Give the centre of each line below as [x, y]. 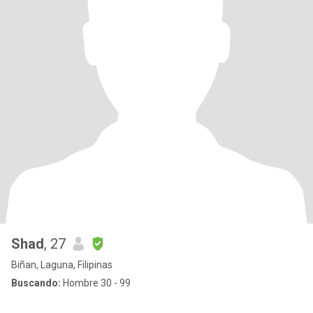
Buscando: [36, 283]
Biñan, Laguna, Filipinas [62, 265]
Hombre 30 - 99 [96, 283]
